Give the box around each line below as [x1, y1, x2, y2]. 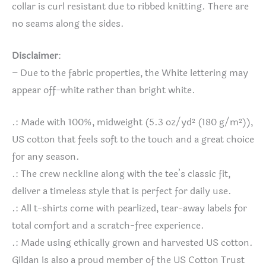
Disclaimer [12, 49, 58, 64]
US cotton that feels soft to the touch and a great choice [12, 132, 254, 147]
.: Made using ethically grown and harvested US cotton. [12, 235, 253, 250]
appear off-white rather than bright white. [12, 83, 195, 98]
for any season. [12, 149, 80, 164]
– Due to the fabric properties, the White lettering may [12, 66, 248, 81]
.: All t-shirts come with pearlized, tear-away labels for [12, 201, 247, 216]
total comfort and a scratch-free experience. [12, 218, 204, 233]
